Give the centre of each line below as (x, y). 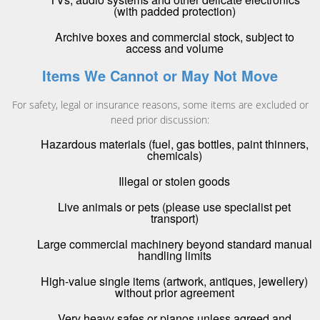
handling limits (174, 256)
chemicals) (174, 156)
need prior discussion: (160, 120)
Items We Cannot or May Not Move (160, 76)
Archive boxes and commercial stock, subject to (174, 37)
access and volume (174, 49)
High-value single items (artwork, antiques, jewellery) (174, 281)
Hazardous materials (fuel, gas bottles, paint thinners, (174, 144)
